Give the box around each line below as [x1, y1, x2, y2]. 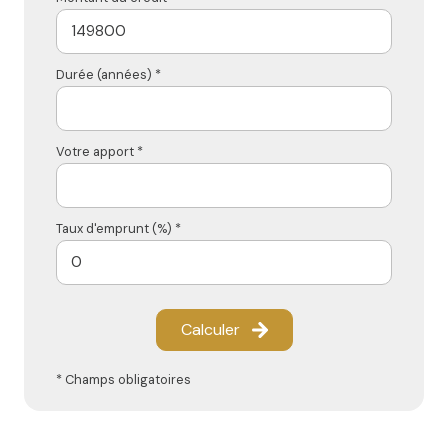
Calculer [180, 318, 240, 340]
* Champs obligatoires [56, 370, 191, 388]
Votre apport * [56, 142, 143, 160]
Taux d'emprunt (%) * [56, 219, 181, 237]
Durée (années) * [56, 65, 161, 83]
